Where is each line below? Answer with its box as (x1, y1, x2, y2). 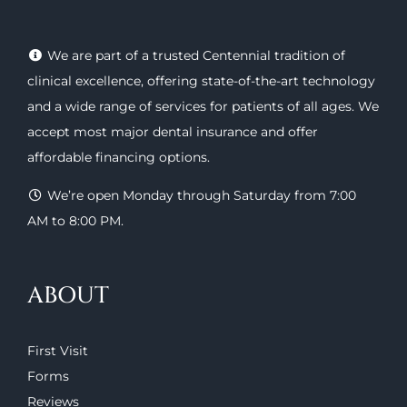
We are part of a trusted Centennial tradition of (43, 47, 345, 65)
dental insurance (153, 124, 257, 141)
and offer (257, 124, 318, 141)
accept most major (27, 124, 153, 141)
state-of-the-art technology (202, 73, 375, 90)
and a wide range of (27, 98, 155, 115)
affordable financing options (27, 149, 207, 166)
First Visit (27, 342, 88, 360)
